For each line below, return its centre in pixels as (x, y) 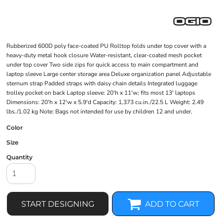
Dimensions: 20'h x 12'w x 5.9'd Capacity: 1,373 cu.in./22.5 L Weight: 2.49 (105, 102)
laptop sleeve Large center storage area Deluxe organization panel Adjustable (109, 74)
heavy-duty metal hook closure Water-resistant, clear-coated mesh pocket (104, 55)
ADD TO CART (172, 204)
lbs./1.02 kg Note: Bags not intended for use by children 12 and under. (99, 111)
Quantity (19, 157)
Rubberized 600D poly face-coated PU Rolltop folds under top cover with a (106, 46)
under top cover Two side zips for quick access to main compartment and (102, 65)
